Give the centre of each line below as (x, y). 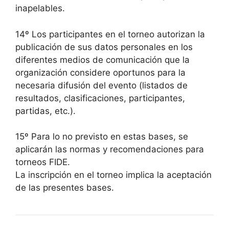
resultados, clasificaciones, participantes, (100, 98)
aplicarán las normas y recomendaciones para (110, 149)
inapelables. (40, 8)
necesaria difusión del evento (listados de (101, 85)
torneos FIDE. (43, 162)
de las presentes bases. (65, 188)
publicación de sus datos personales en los (104, 47)
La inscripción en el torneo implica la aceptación (113, 175)
